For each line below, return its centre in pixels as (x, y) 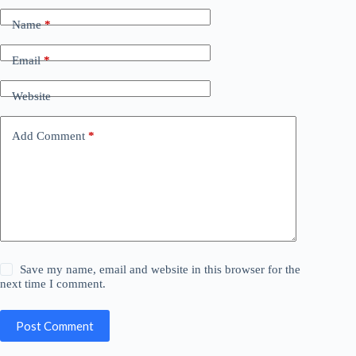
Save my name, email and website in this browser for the (161, 269)
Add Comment (48, 135)
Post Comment (55, 326)
